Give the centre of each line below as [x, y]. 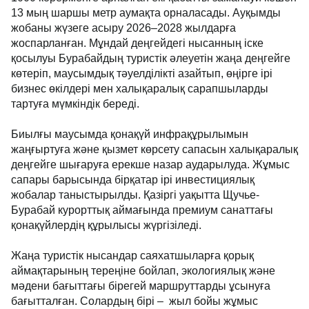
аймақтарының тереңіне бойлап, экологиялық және [143, 271]
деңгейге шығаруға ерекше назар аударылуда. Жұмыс [150, 165]
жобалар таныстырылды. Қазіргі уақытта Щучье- [135, 195]
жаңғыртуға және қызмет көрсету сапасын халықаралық [154, 150]
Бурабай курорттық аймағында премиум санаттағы [142, 210]
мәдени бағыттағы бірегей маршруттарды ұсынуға [141, 286]
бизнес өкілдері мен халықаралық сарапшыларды [140, 89]
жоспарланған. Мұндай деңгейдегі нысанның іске [137, 43]
